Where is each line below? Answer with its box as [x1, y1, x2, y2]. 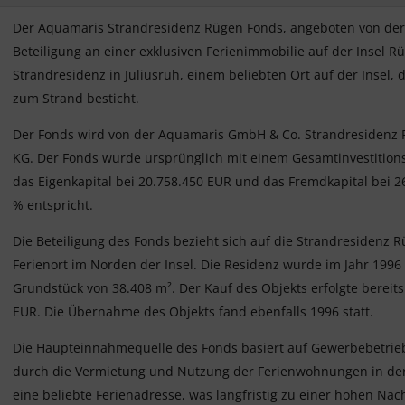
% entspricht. [13, 196, 93, 214]
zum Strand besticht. [13, 89, 139, 108]
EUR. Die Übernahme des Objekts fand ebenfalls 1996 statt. [13, 303, 373, 321]
